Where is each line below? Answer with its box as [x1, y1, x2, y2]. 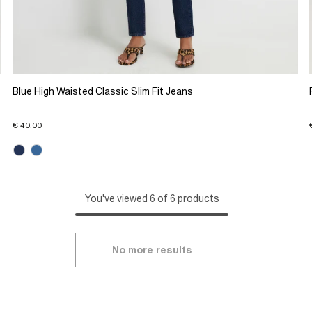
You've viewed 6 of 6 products [84, 193, 219, 205]
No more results [111, 244, 192, 256]
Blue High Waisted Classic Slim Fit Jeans [12, 85, 193, 97]
